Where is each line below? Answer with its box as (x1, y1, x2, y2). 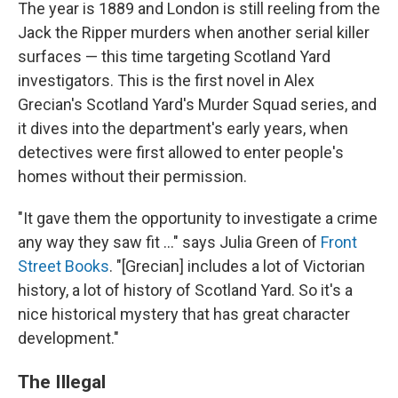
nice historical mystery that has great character (18, 305, 350, 324)
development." (18, 329, 119, 348)
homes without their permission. (18, 167, 247, 187)
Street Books (18, 257, 109, 276)
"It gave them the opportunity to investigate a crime (18, 209, 378, 228)
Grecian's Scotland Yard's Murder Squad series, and (18, 95, 377, 115)
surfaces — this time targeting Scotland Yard (18, 47, 330, 67)
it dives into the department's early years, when (18, 119, 348, 139)
